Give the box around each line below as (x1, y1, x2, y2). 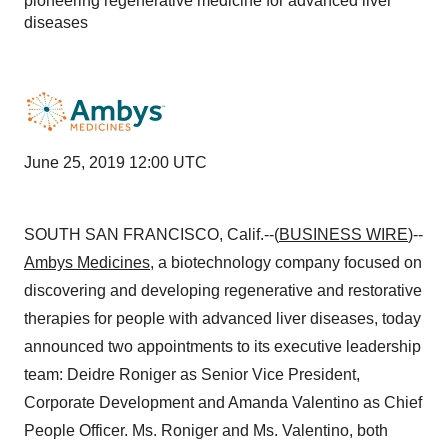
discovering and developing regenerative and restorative (24, 282, 422, 299)
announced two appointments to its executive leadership (24, 338, 421, 355)
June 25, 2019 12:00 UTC (24, 154, 207, 171)
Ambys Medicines (24, 254, 150, 271)
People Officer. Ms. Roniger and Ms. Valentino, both (24, 422, 388, 439)
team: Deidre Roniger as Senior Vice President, (24, 366, 360, 383)
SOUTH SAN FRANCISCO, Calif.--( (24, 226, 279, 243)
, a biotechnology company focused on (150, 254, 422, 271)
